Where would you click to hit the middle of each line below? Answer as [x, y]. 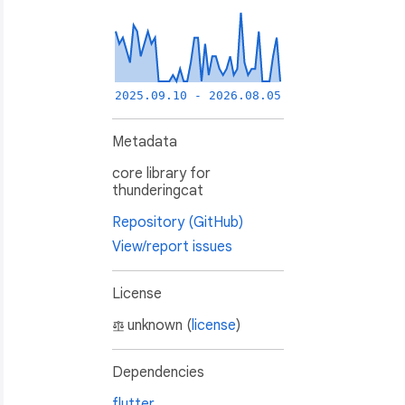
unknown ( [160, 326]
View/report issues [172, 247]
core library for [161, 174]
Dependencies [158, 373]
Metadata [145, 142]
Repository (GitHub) [178, 223]
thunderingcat [158, 191]
